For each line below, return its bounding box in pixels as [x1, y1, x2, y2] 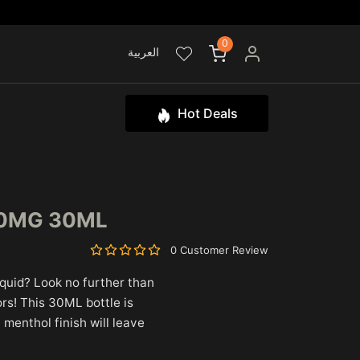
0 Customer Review [170, 243, 268, 256]
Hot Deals [178, 104, 238, 121]
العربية [128, 45, 159, 59]
